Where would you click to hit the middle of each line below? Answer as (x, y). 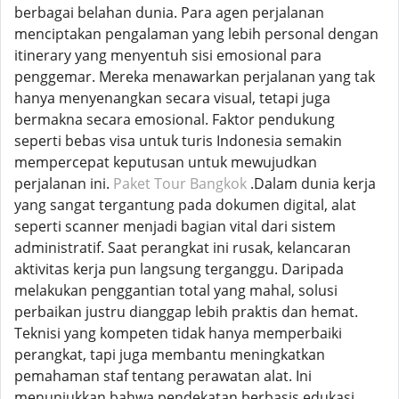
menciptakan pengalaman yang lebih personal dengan (196, 34)
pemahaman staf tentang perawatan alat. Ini (163, 376)
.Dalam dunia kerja (311, 183)
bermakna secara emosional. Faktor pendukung (175, 119)
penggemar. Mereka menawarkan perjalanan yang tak (195, 77)
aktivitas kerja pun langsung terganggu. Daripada (179, 269)
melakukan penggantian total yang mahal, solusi (176, 290)
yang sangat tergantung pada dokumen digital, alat (185, 205)
